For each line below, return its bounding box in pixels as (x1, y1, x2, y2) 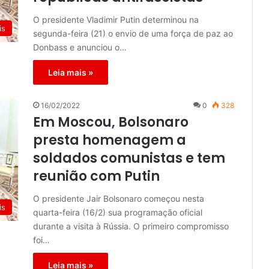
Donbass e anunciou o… (33, 42, 127, 53)
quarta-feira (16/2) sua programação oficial (33, 207, 202, 218)
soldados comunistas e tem (33, 149, 225, 168)
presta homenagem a (33, 131, 186, 150)
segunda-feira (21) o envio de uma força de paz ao (33, 28, 233, 39)
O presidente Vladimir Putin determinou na (33, 14, 199, 25)
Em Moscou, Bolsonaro (33, 113, 189, 132)
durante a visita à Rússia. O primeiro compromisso (33, 221, 229, 232)
